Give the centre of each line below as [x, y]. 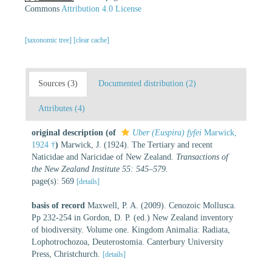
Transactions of [202, 157]
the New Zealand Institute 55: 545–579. [100, 169]
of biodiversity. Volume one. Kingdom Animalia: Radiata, [131, 229]
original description [67, 132]
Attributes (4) [62, 108]
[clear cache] [91, 40]
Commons [43, 8]
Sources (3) [58, 83]
